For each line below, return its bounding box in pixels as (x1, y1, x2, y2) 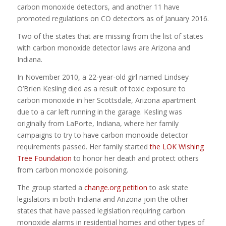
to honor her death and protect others (71, 153, 199, 163)
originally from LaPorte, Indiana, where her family (17, 118, 179, 128)
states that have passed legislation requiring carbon (17, 205, 185, 215)
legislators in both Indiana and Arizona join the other (17, 194, 188, 204)
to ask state (147, 182, 188, 192)
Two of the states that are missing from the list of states (17, 31, 203, 41)
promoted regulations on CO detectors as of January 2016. (17, 13, 209, 23)
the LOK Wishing (149, 141, 204, 151)
